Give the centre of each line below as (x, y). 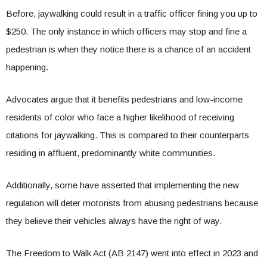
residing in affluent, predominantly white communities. (111, 153)
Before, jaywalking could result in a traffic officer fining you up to (132, 13)
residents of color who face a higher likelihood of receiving (120, 117)
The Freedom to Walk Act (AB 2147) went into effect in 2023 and (132, 253)
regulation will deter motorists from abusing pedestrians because (132, 203)
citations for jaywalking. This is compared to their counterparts (128, 135)
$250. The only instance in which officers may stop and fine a (126, 31)
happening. (27, 67)
